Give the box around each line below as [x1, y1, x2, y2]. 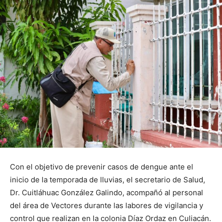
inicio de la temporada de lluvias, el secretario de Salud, [10, 174, 205, 184]
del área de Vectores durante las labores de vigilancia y [10, 200, 203, 210]
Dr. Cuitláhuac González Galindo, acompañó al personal [10, 187, 203, 197]
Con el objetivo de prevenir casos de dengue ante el [10, 162, 193, 171]
